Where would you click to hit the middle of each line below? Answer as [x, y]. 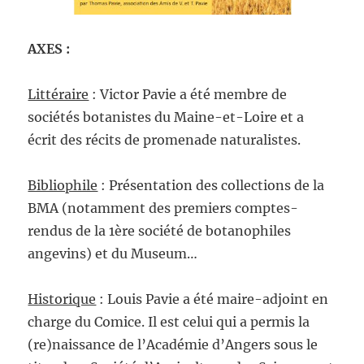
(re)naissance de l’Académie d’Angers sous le [173, 345]
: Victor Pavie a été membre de [188, 95]
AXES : [49, 49]
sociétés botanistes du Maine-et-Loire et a [166, 117]
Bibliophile [63, 186]
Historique [62, 299]
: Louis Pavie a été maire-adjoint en [212, 299]
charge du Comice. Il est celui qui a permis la [169, 322]
